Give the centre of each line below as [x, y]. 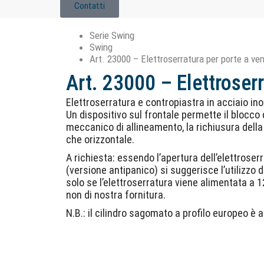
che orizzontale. [100, 139]
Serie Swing [112, 35]
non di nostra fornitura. [116, 195]
